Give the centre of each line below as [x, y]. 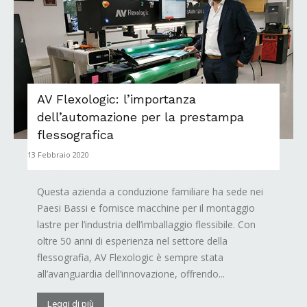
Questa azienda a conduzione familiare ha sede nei [150, 191]
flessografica [75, 134]
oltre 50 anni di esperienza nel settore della [132, 241]
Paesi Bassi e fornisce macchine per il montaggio [146, 208]
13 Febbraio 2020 [58, 154]
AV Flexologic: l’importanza [116, 99]
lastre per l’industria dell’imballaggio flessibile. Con [146, 224]
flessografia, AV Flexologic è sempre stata [130, 257]
